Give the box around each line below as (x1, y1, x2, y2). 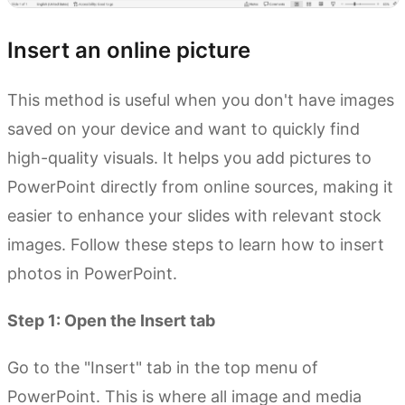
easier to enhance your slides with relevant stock (7, 206, 381, 226)
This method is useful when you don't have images (7, 90, 394, 110)
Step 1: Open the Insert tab (7, 311, 215, 331)
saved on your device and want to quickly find (7, 119, 360, 139)
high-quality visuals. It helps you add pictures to (7, 148, 372, 168)
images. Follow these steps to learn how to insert (7, 235, 384, 255)
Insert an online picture (7, 37, 250, 64)
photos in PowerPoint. (7, 264, 177, 284)
